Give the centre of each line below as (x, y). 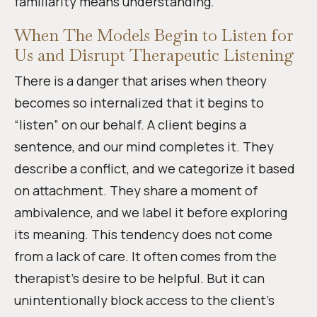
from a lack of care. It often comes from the (145, 256)
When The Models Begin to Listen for (154, 35)
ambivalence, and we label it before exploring (151, 212)
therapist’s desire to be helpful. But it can (139, 278)
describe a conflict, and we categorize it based (155, 168)
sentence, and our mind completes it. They (144, 146)
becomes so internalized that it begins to (139, 102)
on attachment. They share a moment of (136, 190)
